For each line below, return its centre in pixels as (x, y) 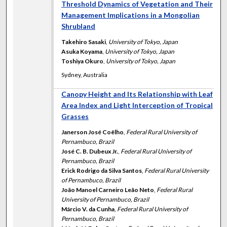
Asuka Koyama (82, 52)
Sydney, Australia (85, 74)
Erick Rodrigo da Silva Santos (102, 171)
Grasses (75, 117)
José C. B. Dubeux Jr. (90, 152)
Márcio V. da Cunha (88, 209)
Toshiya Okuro (83, 61)
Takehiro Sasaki (84, 42)
